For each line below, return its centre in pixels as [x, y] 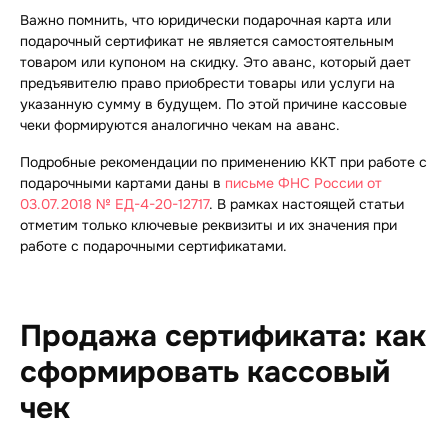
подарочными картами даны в [122, 183]
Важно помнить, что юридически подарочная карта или [205, 20]
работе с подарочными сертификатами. [153, 246]
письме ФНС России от [303, 183]
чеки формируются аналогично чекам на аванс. [180, 125]
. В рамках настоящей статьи [306, 204]
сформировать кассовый [205, 372]
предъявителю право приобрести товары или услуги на [207, 83]
